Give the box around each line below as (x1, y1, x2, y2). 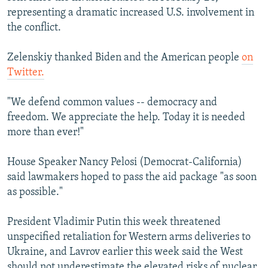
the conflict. (7, 22, 61, 33)
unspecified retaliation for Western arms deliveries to (7, 231, 251, 243)
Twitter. (7, 66, 44, 78)
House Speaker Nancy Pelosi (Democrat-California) (7, 156, 242, 168)
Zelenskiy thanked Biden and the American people (7, 51, 242, 63)
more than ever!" (7, 126, 84, 138)
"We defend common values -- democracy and (7, 96, 217, 108)
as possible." (7, 186, 63, 198)
